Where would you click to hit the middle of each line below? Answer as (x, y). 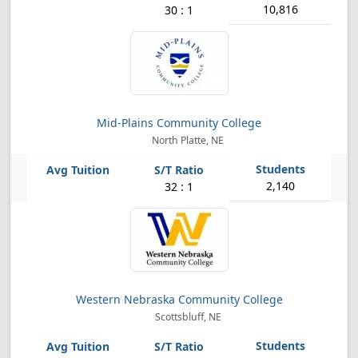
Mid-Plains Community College (179, 123)
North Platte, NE (187, 140)
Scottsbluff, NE (187, 317)
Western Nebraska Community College (179, 299)
